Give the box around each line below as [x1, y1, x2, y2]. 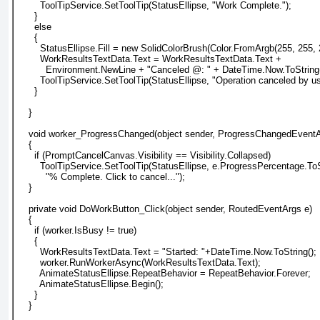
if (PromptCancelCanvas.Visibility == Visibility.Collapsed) [17, 149, 271, 161]
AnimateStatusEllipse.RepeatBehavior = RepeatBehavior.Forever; [17, 267, 311, 279]
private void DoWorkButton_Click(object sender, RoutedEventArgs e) [17, 203, 312, 214]
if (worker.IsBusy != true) [17, 224, 136, 236]
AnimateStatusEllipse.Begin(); [17, 278, 164, 289]
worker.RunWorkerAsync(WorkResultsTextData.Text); [17, 256, 261, 268]
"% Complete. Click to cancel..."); [17, 171, 185, 182]
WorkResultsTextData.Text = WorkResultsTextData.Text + [17, 53, 281, 64]
